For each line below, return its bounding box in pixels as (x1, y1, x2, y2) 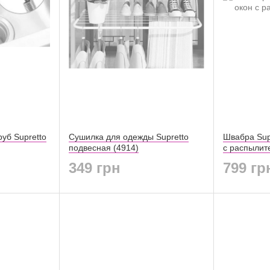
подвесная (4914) (69, 143, 139, 152)
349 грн (69, 160, 121, 177)
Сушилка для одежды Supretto (69, 132, 189, 142)
